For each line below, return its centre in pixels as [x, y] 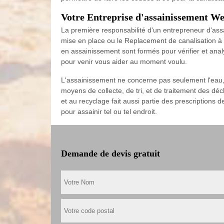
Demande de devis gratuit [110, 153]
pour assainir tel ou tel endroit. [109, 111]
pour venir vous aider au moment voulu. [124, 61]
